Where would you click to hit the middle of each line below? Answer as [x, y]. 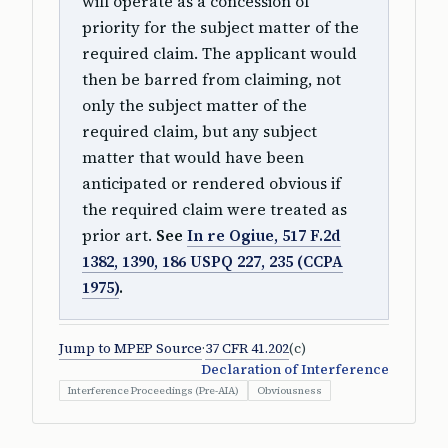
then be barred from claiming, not [211, 79]
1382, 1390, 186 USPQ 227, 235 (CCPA [212, 261]
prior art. [119, 235]
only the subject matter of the [194, 105]
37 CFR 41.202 [247, 348]
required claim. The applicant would [219, 53]
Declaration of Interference [295, 369]
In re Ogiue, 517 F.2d [264, 235]
